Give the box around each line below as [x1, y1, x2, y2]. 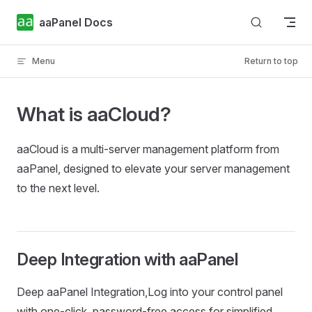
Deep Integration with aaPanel [17, 249, 238, 270]
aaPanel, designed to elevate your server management [17, 162, 290, 175]
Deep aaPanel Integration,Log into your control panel [17, 285, 283, 299]
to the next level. [17, 181, 100, 195]
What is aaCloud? [17, 102, 171, 126]
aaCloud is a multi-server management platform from [17, 142, 279, 156]
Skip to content [17, 14, 81, 24]
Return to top [244, 56, 298, 66]
